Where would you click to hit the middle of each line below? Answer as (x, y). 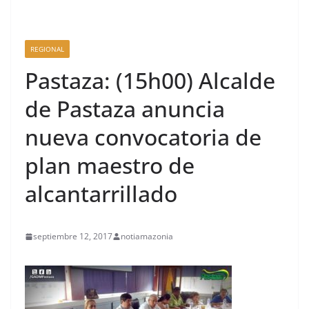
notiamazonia (147, 236)
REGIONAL (47, 49)
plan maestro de (110, 165)
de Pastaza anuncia (125, 109)
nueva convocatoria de (143, 137)
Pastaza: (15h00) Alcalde (150, 80)
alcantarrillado (101, 193)
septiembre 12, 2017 (73, 236)
